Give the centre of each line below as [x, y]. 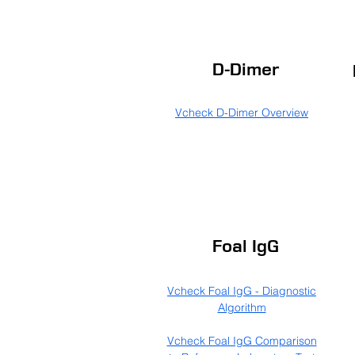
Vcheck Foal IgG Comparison [242, 341]
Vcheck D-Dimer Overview [242, 113]
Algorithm [242, 307]
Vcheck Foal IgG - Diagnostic [242, 291]
